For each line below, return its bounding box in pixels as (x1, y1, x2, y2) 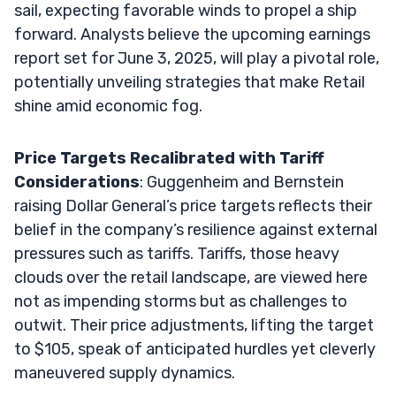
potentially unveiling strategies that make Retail (14, 72, 365, 92)
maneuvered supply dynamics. (14, 362, 235, 383)
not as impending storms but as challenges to (14, 291, 347, 311)
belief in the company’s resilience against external (14, 219, 377, 240)
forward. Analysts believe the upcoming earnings (14, 24, 370, 44)
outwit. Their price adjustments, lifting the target (14, 315, 374, 335)
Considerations (14, 171, 140, 192)
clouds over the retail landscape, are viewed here (14, 267, 368, 287)
